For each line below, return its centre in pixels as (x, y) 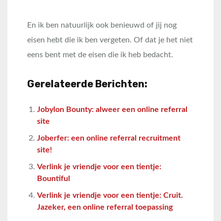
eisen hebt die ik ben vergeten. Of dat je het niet (110, 40)
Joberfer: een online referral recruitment (109, 138)
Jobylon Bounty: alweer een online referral (112, 110)
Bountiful (54, 179)
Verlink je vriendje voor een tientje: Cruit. (110, 195)
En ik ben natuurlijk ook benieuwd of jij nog (102, 25)
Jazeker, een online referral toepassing (105, 207)
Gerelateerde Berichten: (87, 84)
